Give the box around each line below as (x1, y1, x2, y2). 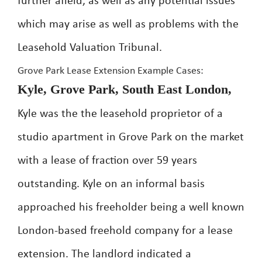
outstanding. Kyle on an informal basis (18, 178, 205, 190)
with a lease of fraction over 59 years (18, 155, 197, 167)
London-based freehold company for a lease (18, 225, 233, 237)
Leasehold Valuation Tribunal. (18, 42, 162, 54)
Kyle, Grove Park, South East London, (18, 82, 232, 96)
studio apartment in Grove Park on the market (18, 132, 244, 143)
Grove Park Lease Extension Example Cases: (18, 65, 204, 77)
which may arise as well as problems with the (18, 19, 239, 30)
